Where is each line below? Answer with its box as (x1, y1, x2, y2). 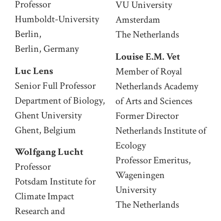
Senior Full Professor (15, 79, 96, 92)
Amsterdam (115, 13, 160, 27)
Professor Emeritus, (115, 153, 191, 167)
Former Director (115, 109, 179, 122)
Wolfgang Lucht (15, 145, 83, 158)
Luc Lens (15, 64, 53, 77)
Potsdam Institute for (15, 175, 96, 188)
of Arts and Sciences (115, 94, 192, 108)
